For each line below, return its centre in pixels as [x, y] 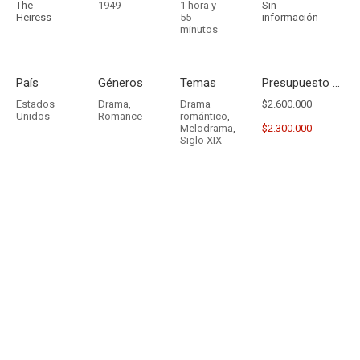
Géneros [121, 83]
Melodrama [207, 128]
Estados [35, 104]
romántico [204, 116]
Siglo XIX [201, 140]
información [290, 17]
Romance [120, 116]
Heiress [34, 17]
